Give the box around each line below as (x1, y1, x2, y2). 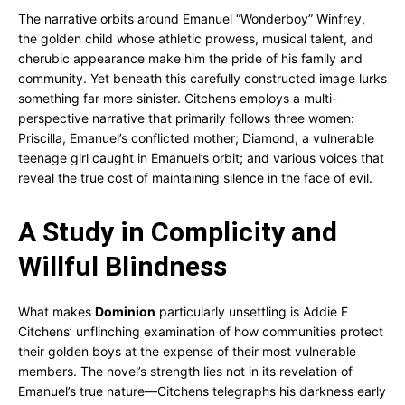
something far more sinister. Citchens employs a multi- (18, 90, 337, 106)
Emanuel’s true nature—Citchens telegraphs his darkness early (18, 383, 386, 399)
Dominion (95, 304, 155, 319)
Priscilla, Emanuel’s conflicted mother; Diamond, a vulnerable (18, 130, 374, 146)
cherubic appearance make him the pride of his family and (18, 51, 363, 66)
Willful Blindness (18, 250, 227, 282)
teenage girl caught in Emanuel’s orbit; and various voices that (18, 150, 384, 165)
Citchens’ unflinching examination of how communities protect (18, 324, 383, 339)
